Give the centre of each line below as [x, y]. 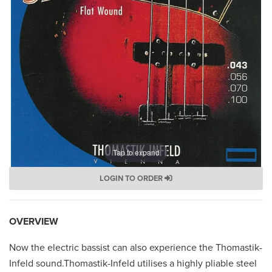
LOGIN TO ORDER [132, 178]
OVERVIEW [34, 221]
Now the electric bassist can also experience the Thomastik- [136, 247]
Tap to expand [136, 152]
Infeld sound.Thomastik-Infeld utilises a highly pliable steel [133, 263]
